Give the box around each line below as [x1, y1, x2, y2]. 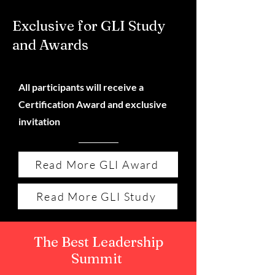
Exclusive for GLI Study [12, 17, 165, 34]
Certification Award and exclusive [18, 98, 167, 110]
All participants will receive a [18, 80, 144, 93]
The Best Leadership [33, 233, 163, 250]
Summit [71, 249, 125, 267]
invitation [18, 115, 62, 127]
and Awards [12, 36, 88, 53]
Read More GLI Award [34, 157, 160, 171]
